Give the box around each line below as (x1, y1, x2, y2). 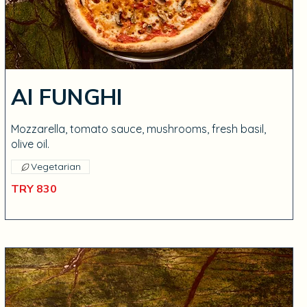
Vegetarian (30, 160, 81, 173)
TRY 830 (10, 182, 57, 197)
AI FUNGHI (10, 83, 122, 112)
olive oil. (10, 137, 49, 151)
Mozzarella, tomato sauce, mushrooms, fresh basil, (10, 122, 266, 136)
